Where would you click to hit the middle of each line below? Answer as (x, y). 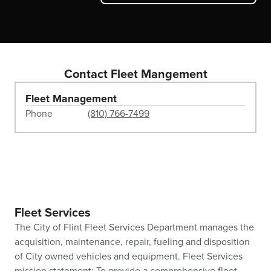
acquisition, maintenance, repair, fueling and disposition (132, 242)
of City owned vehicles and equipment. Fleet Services (129, 257)
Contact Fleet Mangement (135, 75)
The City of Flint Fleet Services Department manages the (134, 228)
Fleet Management (71, 99)
